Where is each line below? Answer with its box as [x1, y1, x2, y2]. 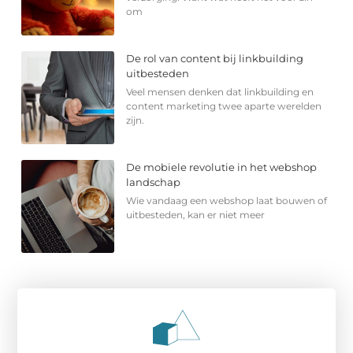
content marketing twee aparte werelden [126, 99, 322, 112]
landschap [126, 175, 181, 188]
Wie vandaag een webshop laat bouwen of [126, 194, 328, 206]
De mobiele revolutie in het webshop [126, 160, 318, 173]
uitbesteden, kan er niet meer [126, 208, 266, 221]
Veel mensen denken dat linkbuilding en [126, 85, 314, 98]
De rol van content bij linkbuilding [126, 51, 304, 65]
